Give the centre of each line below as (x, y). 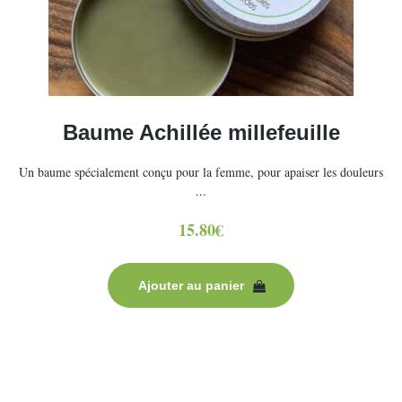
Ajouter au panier (191, 285)
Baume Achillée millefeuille (201, 132)
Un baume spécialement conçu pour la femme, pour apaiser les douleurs (201, 172)
